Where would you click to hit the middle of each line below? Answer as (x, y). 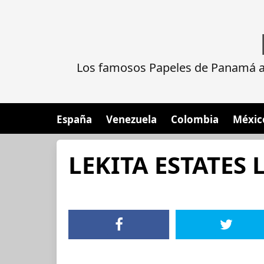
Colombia (195, 119)
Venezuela (131, 119)
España (74, 119)
